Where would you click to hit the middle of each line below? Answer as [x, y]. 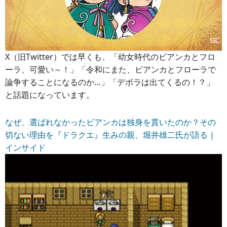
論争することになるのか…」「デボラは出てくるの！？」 [110, 82]
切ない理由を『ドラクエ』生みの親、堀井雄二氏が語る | [110, 135]
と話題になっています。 [50, 95]
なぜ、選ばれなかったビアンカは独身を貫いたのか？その [110, 122]
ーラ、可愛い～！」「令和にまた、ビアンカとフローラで [110, 69]
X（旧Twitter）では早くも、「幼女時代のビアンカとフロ [110, 57]
